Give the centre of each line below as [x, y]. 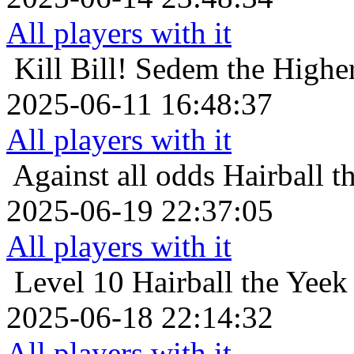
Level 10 [69, 282]
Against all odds [114, 175]
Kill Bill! [71, 69]
